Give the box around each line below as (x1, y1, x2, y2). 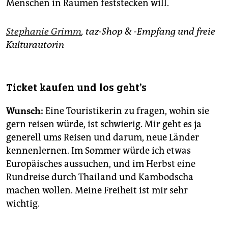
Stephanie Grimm (6, 26, 81, 38)
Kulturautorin (6, 39, 64, 51)
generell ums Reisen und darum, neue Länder (6, 132, 199, 144)
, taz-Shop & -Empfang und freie (81, 26, 215, 38)
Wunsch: (6, 105, 43, 117)
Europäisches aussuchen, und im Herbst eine (6, 158, 195, 170)
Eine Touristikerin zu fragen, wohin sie (43, 105, 209, 117)
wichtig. (6, 198, 40, 210)
